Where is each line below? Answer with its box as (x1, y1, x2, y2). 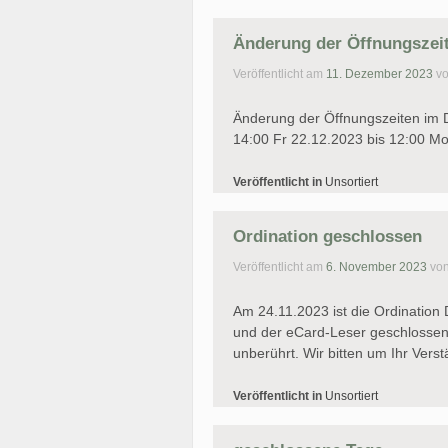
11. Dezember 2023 (326, 67, 433, 82)
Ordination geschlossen (233, 226, 422, 246)
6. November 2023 (326, 260, 427, 275)
